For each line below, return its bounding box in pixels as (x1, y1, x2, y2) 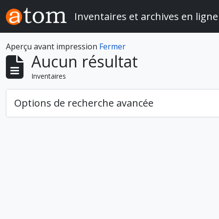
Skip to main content (4, 2, 69, 12)
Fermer (99, 41, 126, 52)
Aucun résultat (31, 51, 138, 72)
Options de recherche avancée (14, 96, 153, 109)
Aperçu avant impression (6, 41, 99, 52)
